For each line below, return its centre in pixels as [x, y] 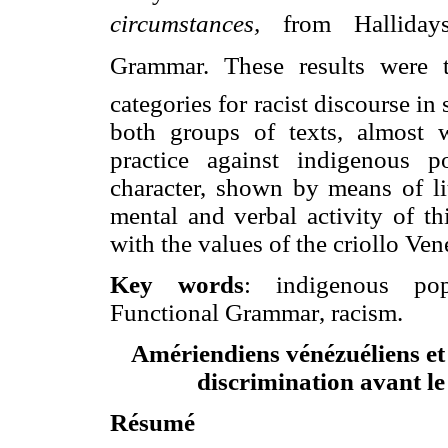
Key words [177, 284]
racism [364, 312]
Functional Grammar [214, 312]
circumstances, [185, 23]
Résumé [152, 423]
